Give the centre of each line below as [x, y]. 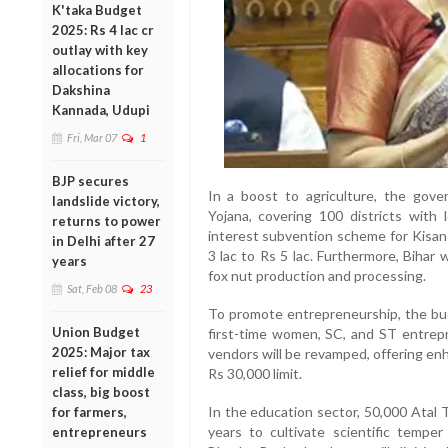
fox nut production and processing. [316, 276]
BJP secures [90, 180]
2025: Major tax [101, 351]
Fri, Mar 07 [92, 137]
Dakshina [81, 89]
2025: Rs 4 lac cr [103, 29]
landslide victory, [106, 200]
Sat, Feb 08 [92, 288]
